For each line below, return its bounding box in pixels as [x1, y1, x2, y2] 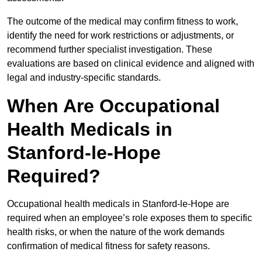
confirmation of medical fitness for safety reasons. [7, 241, 212, 251]
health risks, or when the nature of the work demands [7, 227, 225, 237]
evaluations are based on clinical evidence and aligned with [7, 58, 254, 69]
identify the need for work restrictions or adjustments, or [7, 30, 234, 41]
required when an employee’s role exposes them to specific [7, 213, 252, 223]
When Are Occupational [7, 95, 220, 117]
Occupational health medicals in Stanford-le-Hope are [7, 199, 229, 209]
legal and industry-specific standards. [7, 73, 161, 83]
